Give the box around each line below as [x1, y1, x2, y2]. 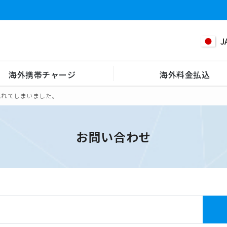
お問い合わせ [76, 128, 151, 145]
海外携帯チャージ [9, 68, 76, 81]
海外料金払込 [160, 68, 210, 81]
